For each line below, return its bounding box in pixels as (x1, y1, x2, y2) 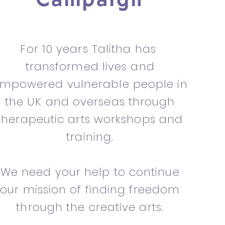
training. (66, 129, 114, 145)
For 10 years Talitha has (20, 41, 160, 57)
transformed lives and (25, 59, 155, 74)
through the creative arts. (16, 199, 164, 215)
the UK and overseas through (5, 94, 175, 109)
